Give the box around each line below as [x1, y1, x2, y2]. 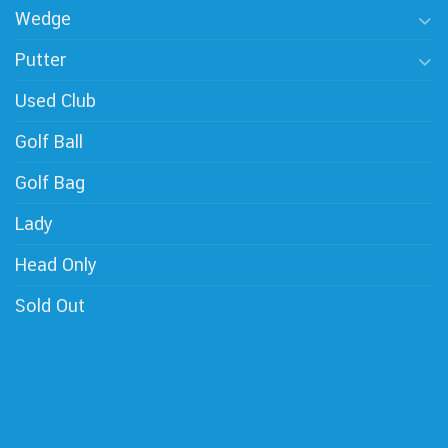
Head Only [15, 254, 97, 276]
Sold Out [15, 295, 85, 317]
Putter [15, 49, 66, 71]
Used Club [15, 90, 96, 112]
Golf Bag [15, 172, 85, 194]
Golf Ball [15, 131, 83, 153]
